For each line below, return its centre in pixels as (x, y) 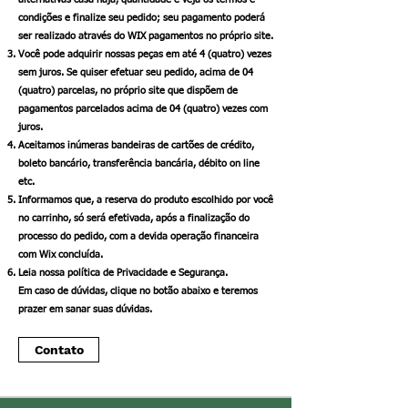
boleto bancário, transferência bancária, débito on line (139, 164)
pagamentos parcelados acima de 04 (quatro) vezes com (143, 109)
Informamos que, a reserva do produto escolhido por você (146, 200)
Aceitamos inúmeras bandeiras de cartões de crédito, (136, 146)
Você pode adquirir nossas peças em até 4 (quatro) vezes (145, 55)
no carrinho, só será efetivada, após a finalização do (134, 219)
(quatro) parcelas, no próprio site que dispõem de (128, 91)
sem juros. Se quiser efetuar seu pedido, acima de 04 (136, 73)
